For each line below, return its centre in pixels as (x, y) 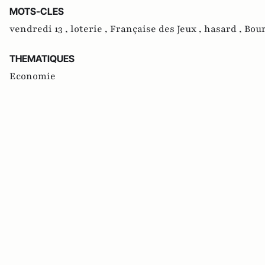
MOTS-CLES (37, 12)
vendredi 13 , (40, 29)
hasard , (224, 29)
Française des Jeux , (157, 29)
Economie (33, 77)
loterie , (90, 29)
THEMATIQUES (42, 59)
